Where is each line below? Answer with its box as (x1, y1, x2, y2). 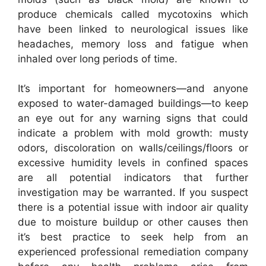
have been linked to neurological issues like (18, 23, 248, 35)
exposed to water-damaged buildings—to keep (18, 97, 248, 109)
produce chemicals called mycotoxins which (18, 8, 248, 20)
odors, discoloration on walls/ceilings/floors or (18, 142, 248, 154)
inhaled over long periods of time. (18, 52, 178, 65)
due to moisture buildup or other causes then (18, 216, 248, 228)
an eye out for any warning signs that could (18, 112, 248, 124)
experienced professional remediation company (18, 246, 248, 258)
